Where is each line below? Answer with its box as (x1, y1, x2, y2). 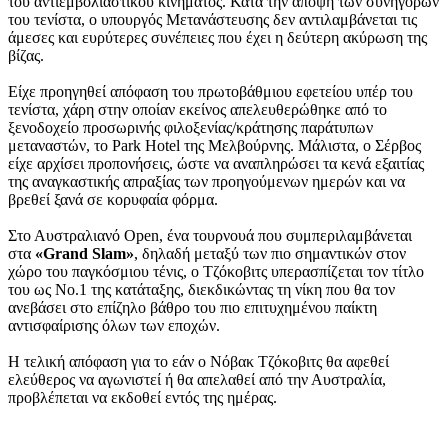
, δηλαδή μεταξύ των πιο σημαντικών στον (134, 244, 406, 262)
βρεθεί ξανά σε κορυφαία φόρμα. (8, 190, 218, 208)
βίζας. (8, 46, 44, 64)
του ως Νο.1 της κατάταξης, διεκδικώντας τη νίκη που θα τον (8, 280, 395, 298)
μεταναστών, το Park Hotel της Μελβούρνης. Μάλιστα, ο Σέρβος (8, 136, 421, 154)
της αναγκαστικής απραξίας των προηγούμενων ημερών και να (8, 172, 405, 190)
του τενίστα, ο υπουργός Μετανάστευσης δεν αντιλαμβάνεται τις (8, 10, 417, 28)
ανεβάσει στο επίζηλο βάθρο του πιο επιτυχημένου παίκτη (8, 298, 377, 316)
